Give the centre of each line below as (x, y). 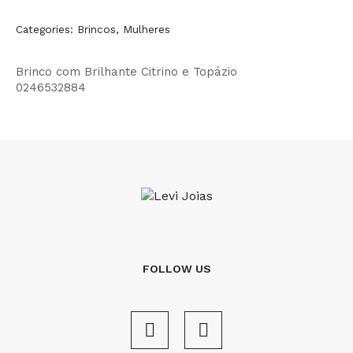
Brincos (97, 29)
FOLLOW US (176, 269)
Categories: (45, 29)
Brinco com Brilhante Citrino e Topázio (126, 72)
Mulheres (147, 29)
